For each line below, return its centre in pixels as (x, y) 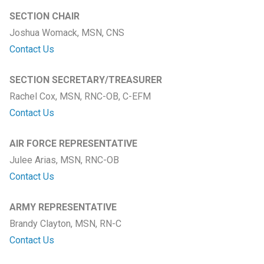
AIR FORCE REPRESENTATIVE (73, 143)
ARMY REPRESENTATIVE (63, 207)
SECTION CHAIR (44, 16)
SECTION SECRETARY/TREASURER (85, 80)
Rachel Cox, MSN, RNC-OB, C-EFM (80, 96)
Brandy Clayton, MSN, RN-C (65, 223)
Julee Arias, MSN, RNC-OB (64, 160)
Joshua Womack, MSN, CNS (67, 32)
